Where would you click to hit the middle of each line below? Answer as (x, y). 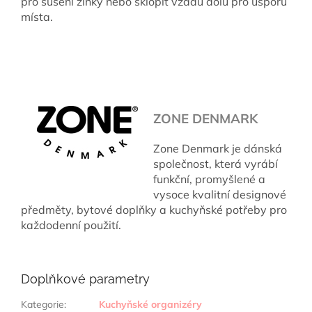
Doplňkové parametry (85, 279)
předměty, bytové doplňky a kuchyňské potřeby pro (154, 209)
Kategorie (42, 304)
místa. (37, 16)
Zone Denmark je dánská (218, 148)
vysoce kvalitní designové (220, 194)
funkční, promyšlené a (209, 179)
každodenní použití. (71, 225)
